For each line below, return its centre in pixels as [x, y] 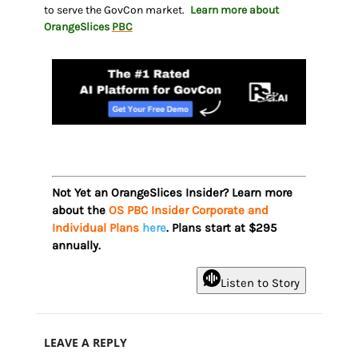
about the [80, 210]
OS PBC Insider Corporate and [188, 210]
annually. [76, 245]
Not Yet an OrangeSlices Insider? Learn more [172, 192]
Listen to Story [261, 282]
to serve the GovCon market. [115, 10]
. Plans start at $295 [221, 227]
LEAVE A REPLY [85, 342]
